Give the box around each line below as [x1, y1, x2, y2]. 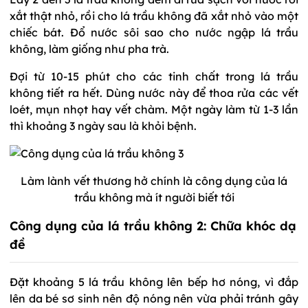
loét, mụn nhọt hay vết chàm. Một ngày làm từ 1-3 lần [10, 102, 298, 116]
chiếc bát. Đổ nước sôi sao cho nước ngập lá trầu [10, 25, 298, 39]
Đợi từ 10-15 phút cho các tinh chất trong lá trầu [10, 69, 298, 83]
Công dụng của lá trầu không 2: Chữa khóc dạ [10, 217, 296, 234]
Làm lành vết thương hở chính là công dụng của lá [21, 173, 287, 188]
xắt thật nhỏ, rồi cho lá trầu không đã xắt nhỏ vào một [10, 8, 298, 23]
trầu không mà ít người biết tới [74, 190, 234, 204]
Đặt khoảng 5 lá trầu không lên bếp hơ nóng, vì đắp [10, 274, 298, 289]
